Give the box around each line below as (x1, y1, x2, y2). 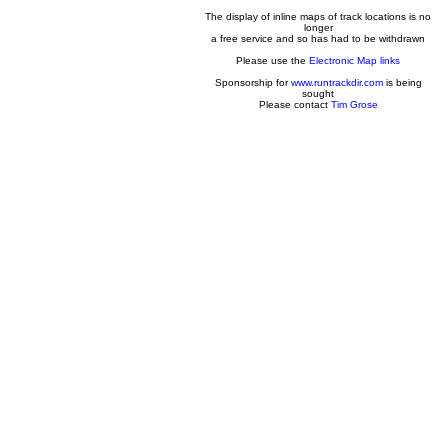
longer (303, 22, 333, 33)
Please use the (236, 55, 309, 66)
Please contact (258, 99, 331, 110)
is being (382, 77, 422, 88)
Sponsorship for (214, 77, 291, 88)
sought (302, 88, 334, 99)
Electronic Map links (309, 55, 400, 66)
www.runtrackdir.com (290, 77, 383, 88)
